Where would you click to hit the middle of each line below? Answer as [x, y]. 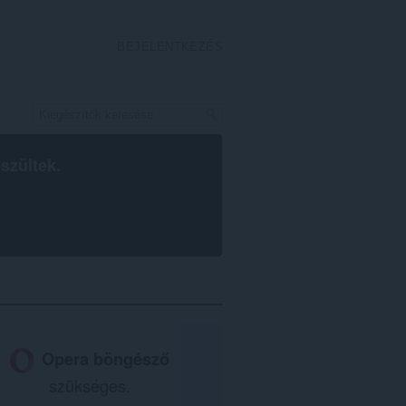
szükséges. [89, 385]
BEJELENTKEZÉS [170, 47]
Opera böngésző [106, 358]
